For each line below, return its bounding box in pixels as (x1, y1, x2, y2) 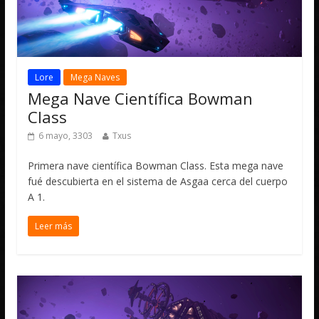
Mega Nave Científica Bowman (28, 87, 253, 109)
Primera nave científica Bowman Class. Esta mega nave (28, 158, 284, 172)
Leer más (35, 219, 73, 232)
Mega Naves (70, 70, 120, 83)
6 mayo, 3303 (38, 129, 93, 142)
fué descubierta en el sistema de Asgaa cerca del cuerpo (28, 174, 288, 188)
